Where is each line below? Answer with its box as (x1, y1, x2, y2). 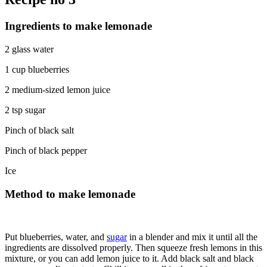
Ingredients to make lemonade (5, 20, 152, 33)
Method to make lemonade (5, 187, 135, 200)
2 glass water (5, 44, 54, 54)
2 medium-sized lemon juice (5, 84, 110, 95)
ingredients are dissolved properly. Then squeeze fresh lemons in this (5, 243, 262, 253)
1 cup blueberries (5, 64, 69, 74)
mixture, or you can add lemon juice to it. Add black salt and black (5, 253, 254, 264)
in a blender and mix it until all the (127, 232, 257, 243)
